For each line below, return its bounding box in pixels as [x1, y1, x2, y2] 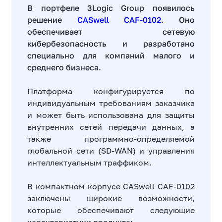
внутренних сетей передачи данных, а [27, 122, 195, 132]
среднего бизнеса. [27, 62, 102, 72]
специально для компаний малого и [27, 51, 195, 60]
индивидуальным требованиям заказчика [27, 98, 195, 108]
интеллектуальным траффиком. [27, 158, 152, 167]
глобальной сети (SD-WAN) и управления [27, 146, 195, 156]
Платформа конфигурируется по [27, 86, 195, 96]
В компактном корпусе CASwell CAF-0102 [27, 181, 195, 191]
